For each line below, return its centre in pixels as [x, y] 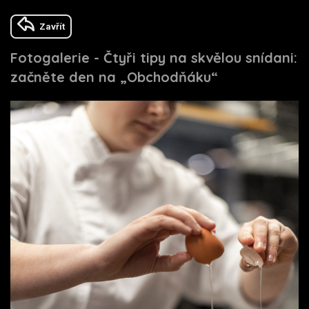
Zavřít [52, 27]
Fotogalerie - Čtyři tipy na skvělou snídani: [154, 58]
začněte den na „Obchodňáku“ [114, 77]
